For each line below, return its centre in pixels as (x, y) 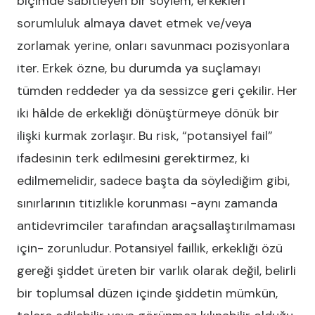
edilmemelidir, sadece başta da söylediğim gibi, (153, 181)
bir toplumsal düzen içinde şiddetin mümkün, (147, 293)
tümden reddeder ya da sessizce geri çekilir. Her (157, 91)
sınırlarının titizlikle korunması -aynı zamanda (147, 203)
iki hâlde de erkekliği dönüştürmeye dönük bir (148, 113)
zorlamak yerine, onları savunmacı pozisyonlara (153, 46)
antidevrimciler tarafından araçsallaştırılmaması (156, 226)
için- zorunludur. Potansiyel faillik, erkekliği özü (150, 248)
